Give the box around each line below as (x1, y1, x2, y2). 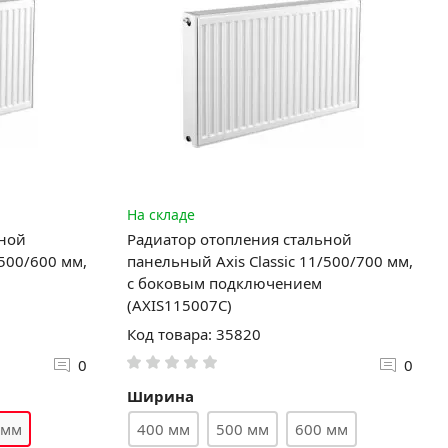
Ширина (126, 385, 194, 406)
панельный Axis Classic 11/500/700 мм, (126, 250, 413, 271)
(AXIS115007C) (126, 294, 232, 315)
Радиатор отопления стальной (126, 228, 352, 249)
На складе (126, 204, 195, 224)
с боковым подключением (126, 272, 322, 293)
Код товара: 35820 (126, 323, 261, 344)
